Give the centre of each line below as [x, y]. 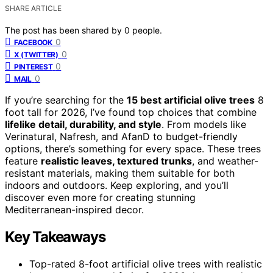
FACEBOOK [33, 42]
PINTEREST [34, 66]
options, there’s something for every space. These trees [133, 148]
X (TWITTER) [36, 54]
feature [23, 161]
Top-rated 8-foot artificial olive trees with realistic [146, 264]
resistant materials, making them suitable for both [120, 173]
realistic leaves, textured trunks [116, 161]
